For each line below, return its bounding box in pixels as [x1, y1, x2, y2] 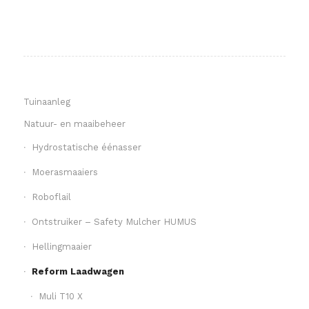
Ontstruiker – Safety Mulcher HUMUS [31, 216, 197, 227]
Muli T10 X [38, 290, 83, 301]
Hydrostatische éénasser [31, 141, 141, 152]
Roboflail [31, 191, 71, 202]
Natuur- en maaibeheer [23, 118, 126, 129]
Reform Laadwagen [31, 266, 124, 277]
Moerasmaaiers [31, 166, 98, 177]
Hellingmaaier [31, 241, 92, 252]
